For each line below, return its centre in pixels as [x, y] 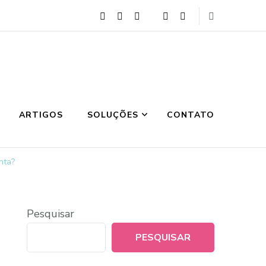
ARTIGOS [41, 115]
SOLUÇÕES [113, 115]
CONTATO [191, 115]
